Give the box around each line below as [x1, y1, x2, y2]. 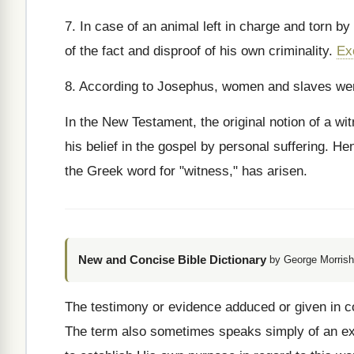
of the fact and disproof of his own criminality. [65, 43, 337, 58]
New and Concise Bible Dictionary [78, 253, 266, 266]
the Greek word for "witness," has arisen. [65, 164, 307, 179]
